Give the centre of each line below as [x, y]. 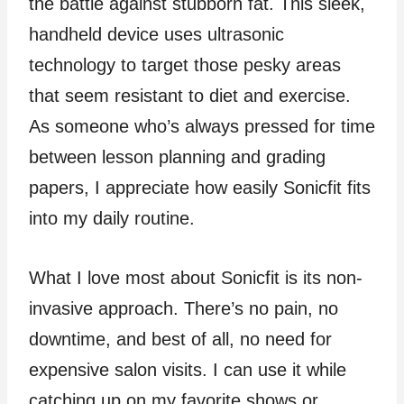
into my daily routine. [112, 218]
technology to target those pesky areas [185, 64]
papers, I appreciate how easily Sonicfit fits [200, 187]
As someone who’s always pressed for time [202, 126]
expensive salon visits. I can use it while [188, 369]
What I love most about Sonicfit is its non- [196, 277]
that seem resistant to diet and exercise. [190, 95]
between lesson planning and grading [177, 156]
